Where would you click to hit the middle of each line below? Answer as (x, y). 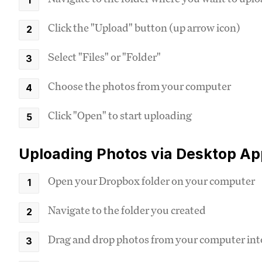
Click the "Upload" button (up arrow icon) (144, 27)
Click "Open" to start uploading (120, 115)
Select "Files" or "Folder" (104, 57)
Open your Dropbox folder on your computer (151, 181)
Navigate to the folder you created (127, 210)
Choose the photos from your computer (139, 86)
